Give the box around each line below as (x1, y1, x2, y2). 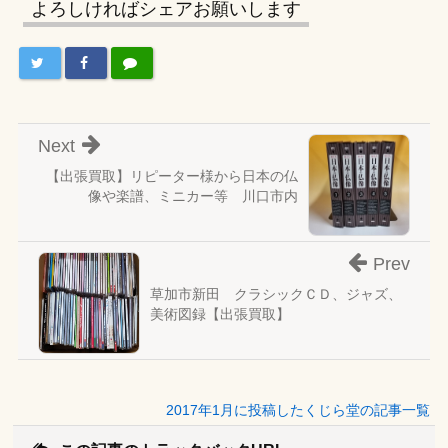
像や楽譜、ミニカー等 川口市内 (88, 187, 299, 204)
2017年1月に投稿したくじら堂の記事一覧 (166, 401, 431, 418)
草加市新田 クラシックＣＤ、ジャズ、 (149, 285, 402, 302)
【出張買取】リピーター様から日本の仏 (46, 167, 299, 184)
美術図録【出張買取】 (149, 305, 290, 322)
